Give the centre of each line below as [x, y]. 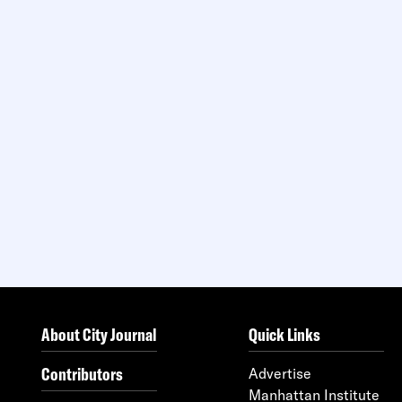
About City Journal [99, 334]
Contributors [82, 373]
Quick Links [284, 334]
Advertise [280, 373]
